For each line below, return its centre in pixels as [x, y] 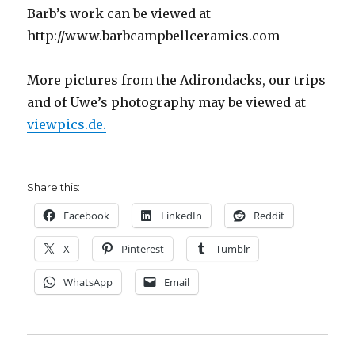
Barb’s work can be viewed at [119, 14]
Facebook [87, 216]
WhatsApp [88, 282]
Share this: [54, 187]
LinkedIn [182, 216]
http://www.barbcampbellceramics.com [154, 36]
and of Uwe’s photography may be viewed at [167, 103]
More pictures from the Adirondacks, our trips [177, 80]
